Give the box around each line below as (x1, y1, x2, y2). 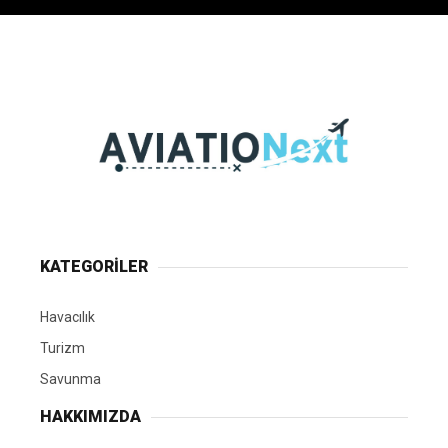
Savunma (40, 371, 101, 388)
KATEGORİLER (40, 257, 148, 277)
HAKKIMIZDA (40, 407, 141, 427)
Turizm (40, 340, 85, 357)
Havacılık (40, 309, 95, 326)
